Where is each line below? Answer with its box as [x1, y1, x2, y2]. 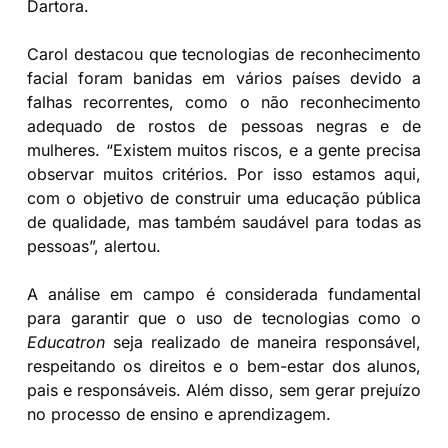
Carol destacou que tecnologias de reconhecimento [26, 43, 422, 64]
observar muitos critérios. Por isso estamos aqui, [26, 163, 422, 184]
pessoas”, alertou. [26, 235, 161, 256]
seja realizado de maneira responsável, [104, 331, 422, 352]
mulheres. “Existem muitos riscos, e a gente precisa [26, 139, 422, 160]
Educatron [26, 331, 105, 352]
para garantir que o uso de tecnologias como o [26, 307, 422, 328]
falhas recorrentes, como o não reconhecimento [26, 91, 422, 112]
